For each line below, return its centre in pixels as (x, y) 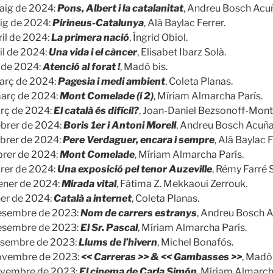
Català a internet (93, 198)
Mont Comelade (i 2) (107, 96)
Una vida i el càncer (93, 52)
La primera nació (90, 37)
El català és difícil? (96, 110)
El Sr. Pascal (109, 227)
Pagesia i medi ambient (112, 81)
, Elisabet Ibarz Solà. (182, 52)
